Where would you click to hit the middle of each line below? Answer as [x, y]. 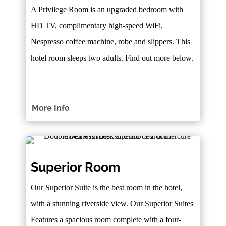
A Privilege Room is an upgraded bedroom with [107, 10]
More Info [51, 108]
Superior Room [76, 167]
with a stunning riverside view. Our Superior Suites [112, 203]
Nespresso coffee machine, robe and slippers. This [111, 42]
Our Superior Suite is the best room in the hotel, [107, 187]
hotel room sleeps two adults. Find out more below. [112, 58]
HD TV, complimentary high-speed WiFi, [97, 26]
